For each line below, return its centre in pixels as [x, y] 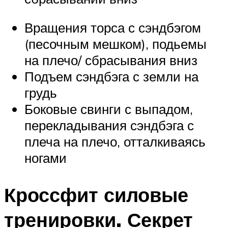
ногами [46, 158]
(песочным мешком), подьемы [116, 44]
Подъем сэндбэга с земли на [111, 77]
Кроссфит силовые [96, 195]
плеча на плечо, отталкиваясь [115, 142]
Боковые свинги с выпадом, [109, 109]
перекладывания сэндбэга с [109, 125]
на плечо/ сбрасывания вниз [111, 60]
